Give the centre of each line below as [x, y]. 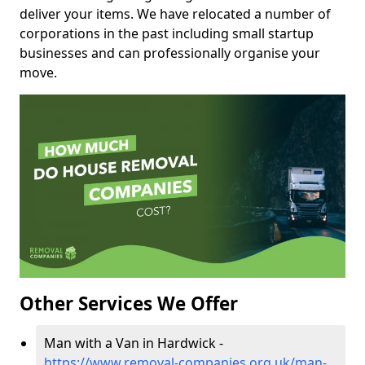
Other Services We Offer [129, 304]
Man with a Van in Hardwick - [134, 343]
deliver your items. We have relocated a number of [175, 14]
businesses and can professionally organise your [170, 53]
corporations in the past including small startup [167, 34]
